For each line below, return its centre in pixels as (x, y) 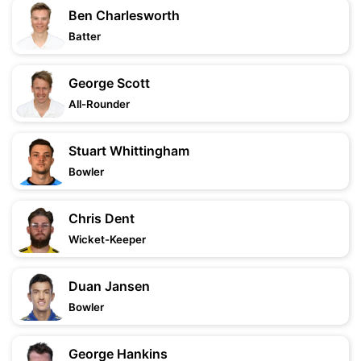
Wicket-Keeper (107, 239)
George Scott (109, 83)
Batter (85, 36)
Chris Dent (102, 218)
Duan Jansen (109, 286)
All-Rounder (99, 104)
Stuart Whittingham (129, 151)
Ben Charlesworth (124, 15)
